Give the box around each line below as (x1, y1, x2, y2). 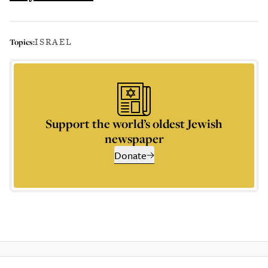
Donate (114, 148, 147, 163)
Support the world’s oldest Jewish (45, 115, 223, 132)
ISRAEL (35, 35, 72, 48)
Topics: (10, 36, 35, 47)
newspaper (104, 130, 164, 147)
